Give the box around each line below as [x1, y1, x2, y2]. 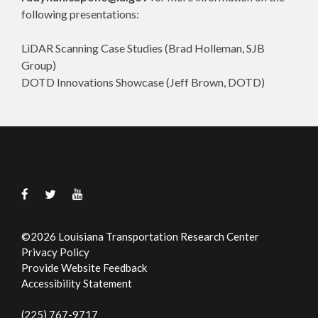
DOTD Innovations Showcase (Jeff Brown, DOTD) [21, 75, 265, 89]
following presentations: [21, 7, 139, 21]
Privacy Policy [21, 246, 89, 258]
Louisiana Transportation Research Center [56, 230, 259, 243]
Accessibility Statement [21, 277, 132, 290]
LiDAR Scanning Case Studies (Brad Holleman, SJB [21, 41, 265, 55]
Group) [21, 58, 56, 72]
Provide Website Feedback [21, 261, 147, 274]
